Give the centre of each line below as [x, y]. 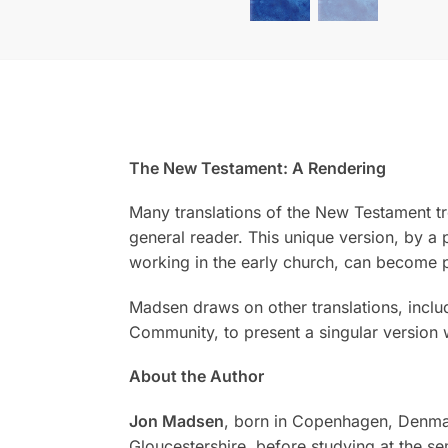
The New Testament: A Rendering [257, 167]
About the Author [196, 376]
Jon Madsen [176, 420]
